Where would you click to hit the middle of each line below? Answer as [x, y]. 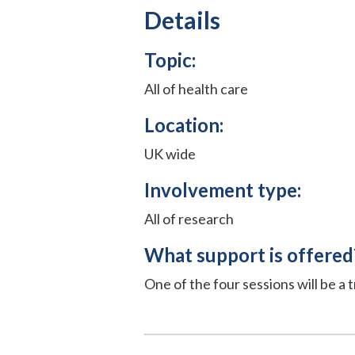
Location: [184, 124]
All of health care [196, 88]
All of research [189, 218]
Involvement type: [223, 189]
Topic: [170, 59]
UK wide [170, 153]
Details [182, 19]
